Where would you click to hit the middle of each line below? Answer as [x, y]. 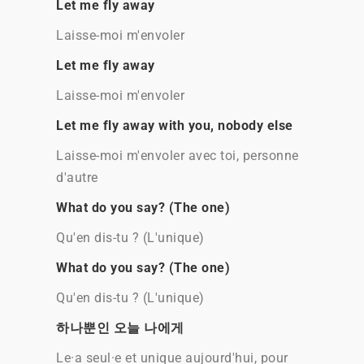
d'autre [77, 178]
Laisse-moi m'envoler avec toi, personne [178, 156]
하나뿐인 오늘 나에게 [120, 328]
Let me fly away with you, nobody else [175, 126]
